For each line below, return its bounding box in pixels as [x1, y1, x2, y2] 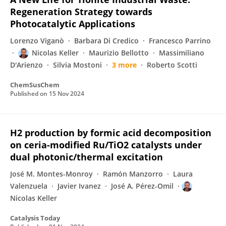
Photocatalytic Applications [10, 18, 135, 30]
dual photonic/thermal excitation [10, 151, 163, 163]
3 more [112, 60, 137, 70]
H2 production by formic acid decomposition [10, 127, 211, 139]
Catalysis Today [10, 213, 60, 222]
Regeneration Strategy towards [10, 6, 152, 18]
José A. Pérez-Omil [111, 181, 174, 191]
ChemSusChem [10, 80, 60, 89]
